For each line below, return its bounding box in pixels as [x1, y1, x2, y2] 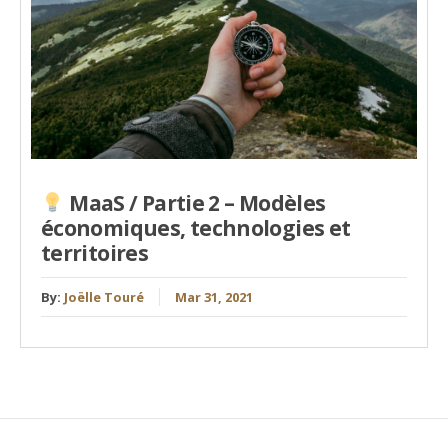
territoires [41, 238, 149, 267]
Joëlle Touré [64, 288, 144, 307]
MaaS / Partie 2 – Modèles [64, 188, 326, 217]
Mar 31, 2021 [175, 288, 253, 307]
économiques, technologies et [41, 213, 351, 242]
